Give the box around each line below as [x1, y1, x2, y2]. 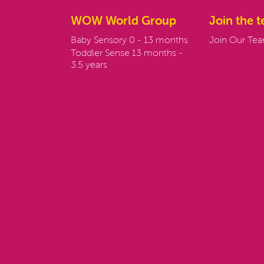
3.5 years [70, 61, 107, 70]
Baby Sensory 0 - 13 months [70, 36, 188, 45]
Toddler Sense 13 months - [70, 49, 183, 58]
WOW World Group [70, 16, 176, 28]
